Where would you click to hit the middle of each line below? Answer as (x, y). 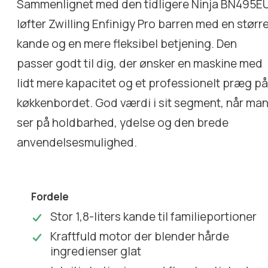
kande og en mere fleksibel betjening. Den (127, 44)
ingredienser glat (96, 252)
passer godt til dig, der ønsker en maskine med (140, 64)
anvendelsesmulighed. (77, 143)
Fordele (50, 197)
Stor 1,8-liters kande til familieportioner (154, 217)
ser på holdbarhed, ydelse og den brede (123, 123)
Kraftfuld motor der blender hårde (140, 237)
